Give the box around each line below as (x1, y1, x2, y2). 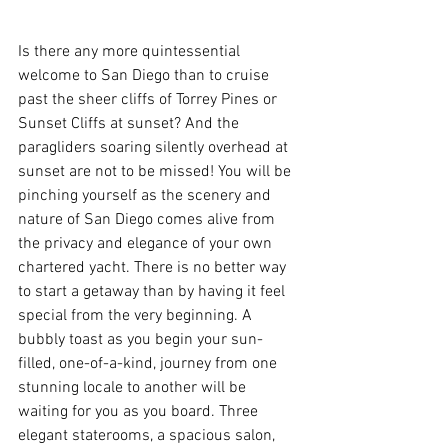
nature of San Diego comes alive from (18, 210, 279, 231)
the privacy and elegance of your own (18, 234, 276, 255)
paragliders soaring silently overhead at (18, 138, 292, 159)
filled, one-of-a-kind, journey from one (18, 354, 281, 375)
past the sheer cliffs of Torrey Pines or (18, 90, 281, 111)
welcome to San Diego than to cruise (18, 66, 273, 87)
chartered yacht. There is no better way (18, 258, 290, 279)
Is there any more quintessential (18, 42, 244, 63)
